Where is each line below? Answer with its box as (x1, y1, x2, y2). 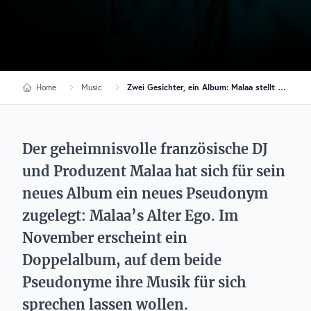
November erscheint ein (22, 229, 187, 246)
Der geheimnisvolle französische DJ (22, 140, 268, 158)
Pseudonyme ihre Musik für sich (22, 274, 246, 291)
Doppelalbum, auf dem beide (22, 251, 221, 269)
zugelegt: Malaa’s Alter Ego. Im (22, 207, 238, 224)
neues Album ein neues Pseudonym (22, 185, 268, 202)
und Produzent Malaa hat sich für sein (22, 162, 285, 180)
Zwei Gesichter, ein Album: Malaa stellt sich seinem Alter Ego (278, 82, 286, 92)
